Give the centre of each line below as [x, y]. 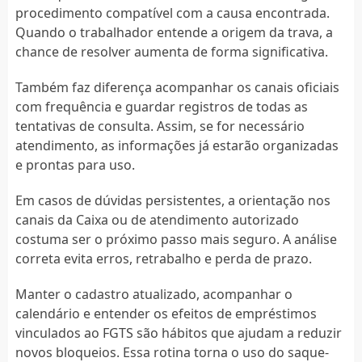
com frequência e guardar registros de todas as [161, 106]
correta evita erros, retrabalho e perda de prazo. [163, 258]
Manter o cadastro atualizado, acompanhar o [154, 294]
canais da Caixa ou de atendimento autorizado [157, 219]
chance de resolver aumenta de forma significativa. [171, 51]
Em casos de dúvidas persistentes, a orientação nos [173, 200]
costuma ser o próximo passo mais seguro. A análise [176, 239]
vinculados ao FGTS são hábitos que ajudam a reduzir [178, 333]
